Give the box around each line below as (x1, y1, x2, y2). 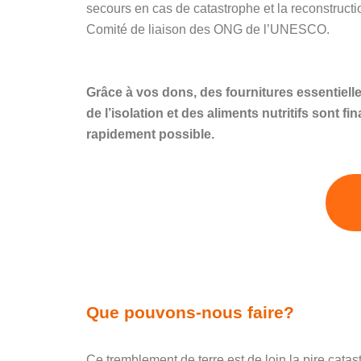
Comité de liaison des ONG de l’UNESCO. (86, 23, 330, 36)
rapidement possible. (86, 127, 214, 141)
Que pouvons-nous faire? (86, 303, 294, 322)
